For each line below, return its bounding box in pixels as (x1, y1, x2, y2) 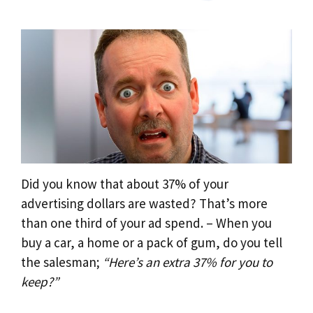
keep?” (21, 273, 59, 291)
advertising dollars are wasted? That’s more (21, 195, 268, 212)
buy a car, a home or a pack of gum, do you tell (21, 234, 282, 252)
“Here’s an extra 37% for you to (103, 254, 272, 271)
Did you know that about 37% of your (21, 175, 228, 193)
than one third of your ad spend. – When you (21, 214, 272, 232)
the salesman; (21, 254, 103, 271)
